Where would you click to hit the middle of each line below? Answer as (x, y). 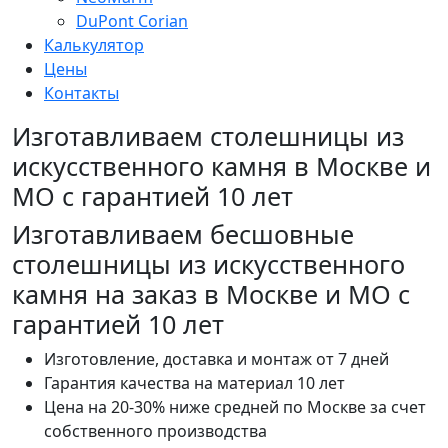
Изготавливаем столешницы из (208, 136)
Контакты (81, 93)
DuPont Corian (132, 21)
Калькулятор (94, 45)
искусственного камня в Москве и (221, 166)
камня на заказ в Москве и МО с (211, 294)
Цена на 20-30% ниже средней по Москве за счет (235, 407)
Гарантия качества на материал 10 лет (194, 383)
